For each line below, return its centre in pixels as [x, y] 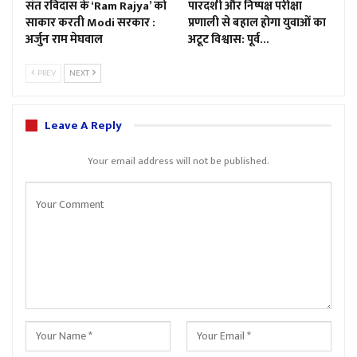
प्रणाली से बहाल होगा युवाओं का [257, 22]
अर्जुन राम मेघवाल [64, 39]
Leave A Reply [83, 125]
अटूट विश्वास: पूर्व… [229, 39]
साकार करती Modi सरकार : [90, 22]
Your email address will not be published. [178, 161]
